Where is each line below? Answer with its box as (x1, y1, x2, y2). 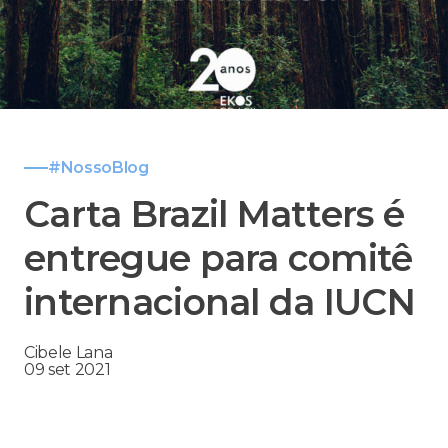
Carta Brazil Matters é (24, 192, 405, 237)
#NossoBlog (48, 158, 149, 178)
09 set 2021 (24, 360, 111, 380)
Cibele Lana (24, 343, 113, 363)
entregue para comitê (24, 236, 413, 281)
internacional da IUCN (24, 280, 415, 325)
